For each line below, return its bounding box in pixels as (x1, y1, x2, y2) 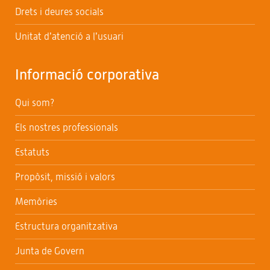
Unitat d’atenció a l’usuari (15, 31, 124, 42)
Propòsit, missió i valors (15, 171, 115, 182)
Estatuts (15, 146, 49, 157)
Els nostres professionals (15, 122, 118, 133)
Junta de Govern (15, 245, 84, 256)
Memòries (15, 196, 57, 207)
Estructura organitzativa (15, 221, 118, 231)
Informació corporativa (15, 66, 159, 83)
